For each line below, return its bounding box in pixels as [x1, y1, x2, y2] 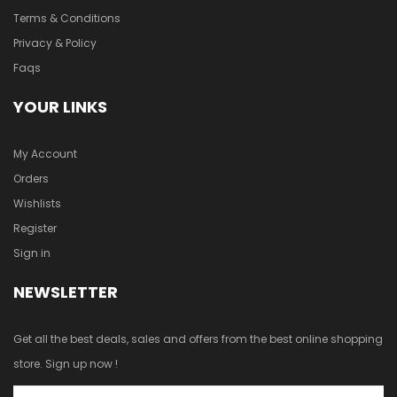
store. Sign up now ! [13, 356, 118, 371]
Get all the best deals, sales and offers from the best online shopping [13, 331, 383, 346]
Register [13, 221, 57, 236]
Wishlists [13, 196, 61, 211]
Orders [13, 171, 49, 186]
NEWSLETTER [13, 281, 118, 303]
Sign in [13, 245, 51, 261]
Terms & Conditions [13, 11, 121, 26]
